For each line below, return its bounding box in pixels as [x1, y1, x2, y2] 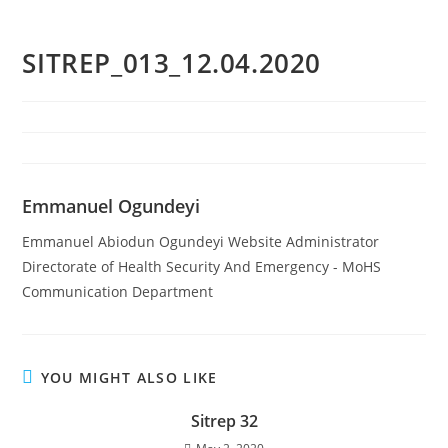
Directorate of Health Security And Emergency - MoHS [22, 257, 382, 276]
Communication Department [22, 282, 218, 301]
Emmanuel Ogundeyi [22, 194, 201, 218]
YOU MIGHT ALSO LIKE [40, 368, 218, 387]
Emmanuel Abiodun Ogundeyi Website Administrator [22, 232, 380, 251]
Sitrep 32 [190, 410, 258, 432]
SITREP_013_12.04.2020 [22, 45, 322, 81]
